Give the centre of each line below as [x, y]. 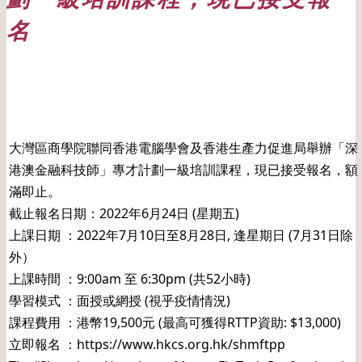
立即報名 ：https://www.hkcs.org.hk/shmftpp [147, 345]
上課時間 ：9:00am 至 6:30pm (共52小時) [130, 279]
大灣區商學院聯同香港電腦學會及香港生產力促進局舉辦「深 [183, 148]
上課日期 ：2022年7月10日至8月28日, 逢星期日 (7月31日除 [181, 236]
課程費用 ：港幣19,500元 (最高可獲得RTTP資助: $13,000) [175, 323]
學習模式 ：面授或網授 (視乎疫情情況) [120, 301]
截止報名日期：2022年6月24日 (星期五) [124, 214]
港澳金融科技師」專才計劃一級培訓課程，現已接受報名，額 [183, 170]
